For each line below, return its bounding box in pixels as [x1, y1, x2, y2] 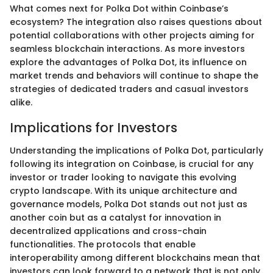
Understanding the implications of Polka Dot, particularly [10, 144, 263, 157]
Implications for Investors [10, 118, 177, 136]
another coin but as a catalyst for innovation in [10, 211, 221, 224]
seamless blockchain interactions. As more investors [10, 42, 245, 55]
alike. [10, 96, 32, 108]
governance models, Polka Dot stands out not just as [10, 198, 247, 211]
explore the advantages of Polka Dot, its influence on [10, 55, 247, 68]
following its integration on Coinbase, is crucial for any [10, 158, 253, 171]
